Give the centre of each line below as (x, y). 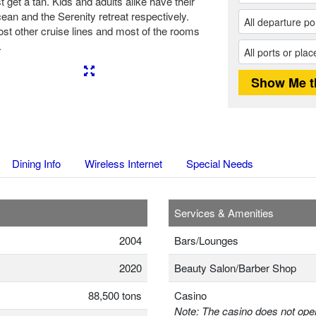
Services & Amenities (224, 213)
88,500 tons (115, 296)
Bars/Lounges (206, 241)
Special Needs (220, 164)
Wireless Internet (123, 164)
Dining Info (36, 164)
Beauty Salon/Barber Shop (235, 268)
